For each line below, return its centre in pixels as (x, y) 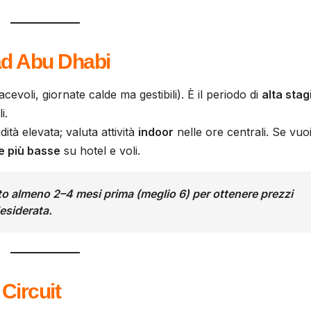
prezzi (277, 194)
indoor (156, 132)
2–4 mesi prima (93, 194)
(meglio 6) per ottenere (197, 194)
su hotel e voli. (100, 151)
